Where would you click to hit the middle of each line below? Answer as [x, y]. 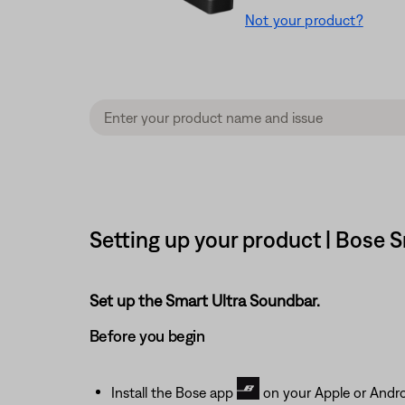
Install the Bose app [174, 392]
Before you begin [147, 335]
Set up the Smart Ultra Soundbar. [204, 300]
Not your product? [304, 20]
